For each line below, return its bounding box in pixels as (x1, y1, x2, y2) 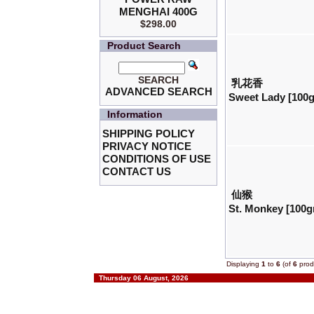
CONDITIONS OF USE (102, 153, 212, 165)
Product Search (107, 40, 182, 52)
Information (107, 109, 163, 121)
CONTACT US (102, 165, 172, 178)
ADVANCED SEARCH (104, 86, 212, 98)
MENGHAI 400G (119, 6, 198, 18)
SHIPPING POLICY (102, 128, 196, 140)
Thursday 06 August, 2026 (95, 274, 193, 282)
